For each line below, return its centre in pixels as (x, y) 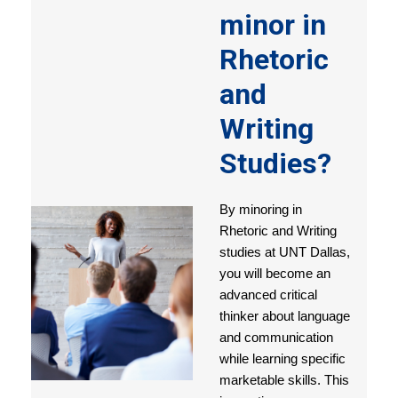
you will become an (275, 274)
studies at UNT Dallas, (284, 252)
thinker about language (284, 316)
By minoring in (260, 210)
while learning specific (282, 359)
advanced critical (268, 295)
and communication (276, 338)
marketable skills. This (284, 380)
